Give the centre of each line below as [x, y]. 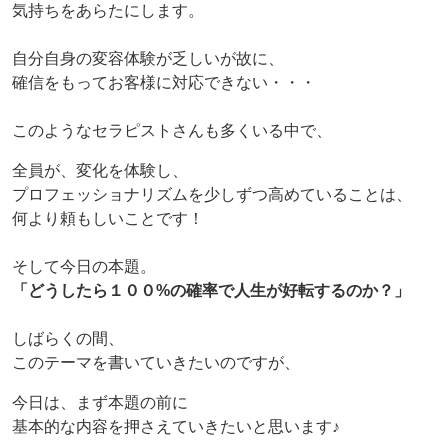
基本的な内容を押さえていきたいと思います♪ [176, 427]
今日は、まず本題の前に [100, 403]
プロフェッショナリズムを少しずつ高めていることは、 [212, 195]
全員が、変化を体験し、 [100, 171]
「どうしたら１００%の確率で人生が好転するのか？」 [211, 291]
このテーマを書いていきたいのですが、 [156, 363]
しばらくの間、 [68, 339]
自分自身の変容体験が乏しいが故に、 [148, 59]
